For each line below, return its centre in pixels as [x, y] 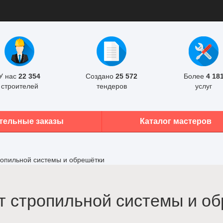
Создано [101, 76]
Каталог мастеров [176, 121]
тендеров [111, 86]
